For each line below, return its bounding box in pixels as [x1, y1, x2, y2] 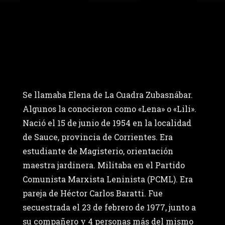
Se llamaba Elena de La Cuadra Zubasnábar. [22, 89, 193, 100]
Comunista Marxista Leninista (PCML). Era [22, 174, 193, 185]
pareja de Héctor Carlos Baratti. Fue [22, 188, 163, 199]
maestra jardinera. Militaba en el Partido [22, 160, 185, 171]
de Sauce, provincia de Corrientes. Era [22, 132, 173, 143]
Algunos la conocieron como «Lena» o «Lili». [22, 103, 196, 115]
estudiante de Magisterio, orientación [22, 146, 173, 157]
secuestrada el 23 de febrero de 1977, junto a [22, 202, 196, 213]
